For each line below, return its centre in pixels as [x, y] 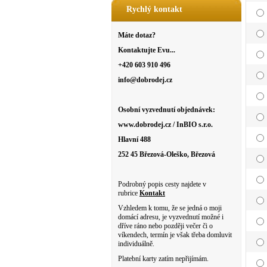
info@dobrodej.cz [145, 80]
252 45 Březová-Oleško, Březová [167, 154]
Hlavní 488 [134, 139]
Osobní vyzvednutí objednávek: [167, 110]
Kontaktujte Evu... [147, 50]
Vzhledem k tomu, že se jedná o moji [170, 208]
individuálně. [136, 244]
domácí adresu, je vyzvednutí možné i [171, 217]
